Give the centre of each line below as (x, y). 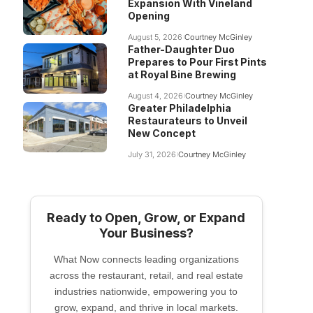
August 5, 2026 (155, 37)
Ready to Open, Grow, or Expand (146, 218)
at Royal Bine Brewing (182, 74)
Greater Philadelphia (179, 108)
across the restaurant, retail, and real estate (146, 275)
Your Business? (146, 233)
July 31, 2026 (152, 154)
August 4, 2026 (155, 96)
